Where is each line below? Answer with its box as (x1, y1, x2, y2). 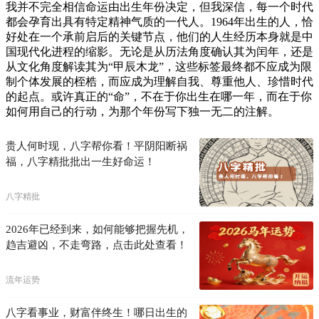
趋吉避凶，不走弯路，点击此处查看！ (6, 239, 187, 251)
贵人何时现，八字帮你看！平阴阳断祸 (6, 140, 187, 152)
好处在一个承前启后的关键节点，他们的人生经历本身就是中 (6, 30, 313, 43)
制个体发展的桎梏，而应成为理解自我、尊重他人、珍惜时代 (6, 75, 313, 88)
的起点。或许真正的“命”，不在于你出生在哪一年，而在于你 (6, 90, 312, 103)
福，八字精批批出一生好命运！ (6, 155, 155, 167)
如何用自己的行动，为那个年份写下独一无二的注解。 (6, 105, 279, 117)
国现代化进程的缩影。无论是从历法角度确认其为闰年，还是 (6, 45, 313, 58)
